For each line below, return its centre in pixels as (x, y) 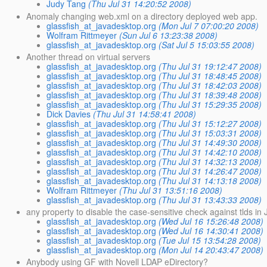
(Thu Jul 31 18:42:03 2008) (210, 85)
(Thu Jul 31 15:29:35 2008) (210, 104)
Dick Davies (69, 114)
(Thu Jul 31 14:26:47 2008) (210, 171)
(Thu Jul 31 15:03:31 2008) (210, 133)
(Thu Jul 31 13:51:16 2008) (171, 190)
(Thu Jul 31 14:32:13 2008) (210, 161)
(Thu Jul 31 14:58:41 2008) (145, 114)
